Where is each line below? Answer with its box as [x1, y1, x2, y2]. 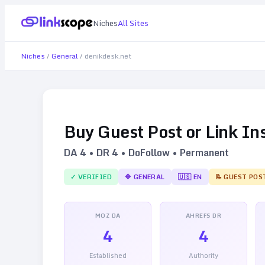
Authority [189, 250, 218, 261]
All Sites [118, 17, 148, 30]
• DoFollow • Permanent [118, 144, 229, 160]
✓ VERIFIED [70, 171, 112, 182]
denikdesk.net [85, 50, 131, 62]
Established [89, 250, 127, 261]
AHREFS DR [185, 210, 222, 220]
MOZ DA [95, 210, 121, 220]
